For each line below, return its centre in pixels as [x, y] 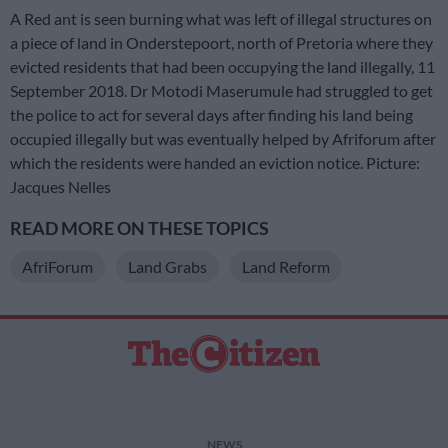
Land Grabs [167, 267]
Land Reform [286, 267]
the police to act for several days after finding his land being [211, 115]
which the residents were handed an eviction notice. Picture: [215, 163]
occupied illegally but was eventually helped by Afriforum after [223, 139]
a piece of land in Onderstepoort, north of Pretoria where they [221, 43]
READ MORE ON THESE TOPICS [139, 229]
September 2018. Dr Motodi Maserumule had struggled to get [221, 91]
